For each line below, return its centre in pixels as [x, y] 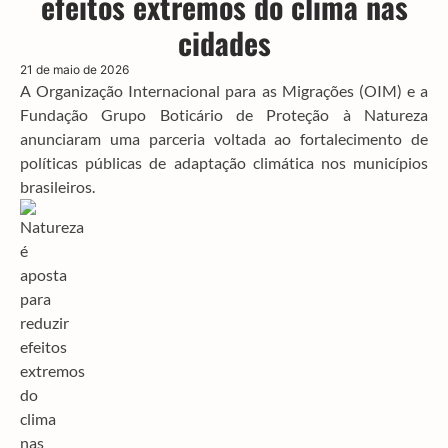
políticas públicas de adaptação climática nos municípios [224, 162]
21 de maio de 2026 [74, 69]
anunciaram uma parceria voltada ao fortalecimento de [224, 138]
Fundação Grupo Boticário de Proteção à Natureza [224, 114]
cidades [224, 42]
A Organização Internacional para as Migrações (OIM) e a [224, 90]
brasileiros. [57, 186]
